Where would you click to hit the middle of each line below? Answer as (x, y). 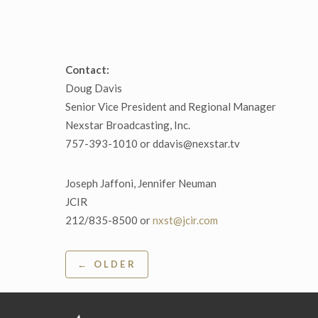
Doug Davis (94, 88)
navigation (110, 285)
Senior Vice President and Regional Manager (171, 107)
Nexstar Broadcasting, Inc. (128, 125)
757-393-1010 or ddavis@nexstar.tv (153, 144)
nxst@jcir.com (185, 220)
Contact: (87, 70)
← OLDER (107, 264)
